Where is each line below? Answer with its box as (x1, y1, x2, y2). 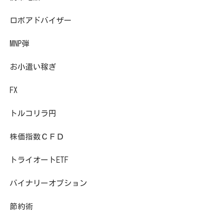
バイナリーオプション (10, 179, 87, 187)
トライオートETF (10, 155, 68, 164)
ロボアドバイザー (10, 16, 72, 24)
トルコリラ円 (10, 109, 56, 117)
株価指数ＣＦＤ (10, 132, 64, 140)
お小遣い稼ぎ (10, 62, 56, 71)
